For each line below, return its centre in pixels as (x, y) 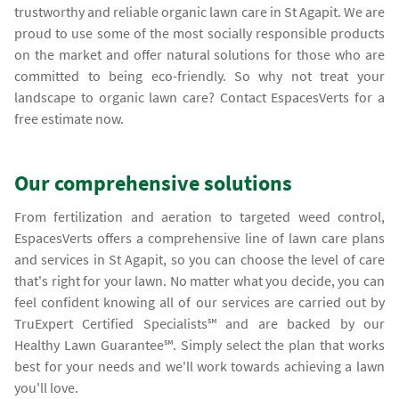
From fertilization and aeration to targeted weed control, (199, 216)
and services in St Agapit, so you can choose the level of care (199, 259)
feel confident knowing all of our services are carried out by (199, 301)
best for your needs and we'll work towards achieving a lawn (199, 366)
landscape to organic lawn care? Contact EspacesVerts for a (199, 97)
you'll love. (47, 387)
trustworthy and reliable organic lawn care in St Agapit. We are (199, 11)
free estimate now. (69, 118)
